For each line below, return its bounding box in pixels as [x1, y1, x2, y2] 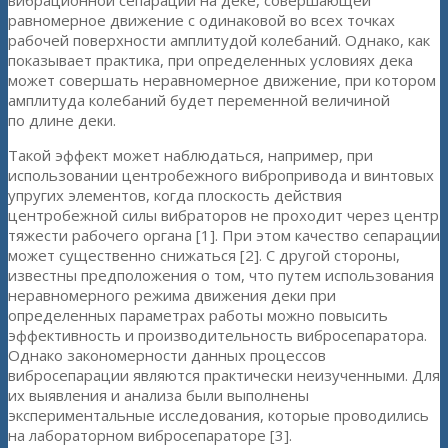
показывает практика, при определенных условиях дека [8, 50, 413, 71]
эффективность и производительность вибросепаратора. [8, 325, 427, 346]
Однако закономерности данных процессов [8, 345, 326, 366]
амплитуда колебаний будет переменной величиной [8, 90, 390, 111]
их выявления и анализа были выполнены [8, 385, 309, 406]
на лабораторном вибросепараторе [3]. [8, 425, 292, 446]
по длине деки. [8, 110, 116, 131]
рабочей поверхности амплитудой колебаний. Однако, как [8, 30, 430, 51]
